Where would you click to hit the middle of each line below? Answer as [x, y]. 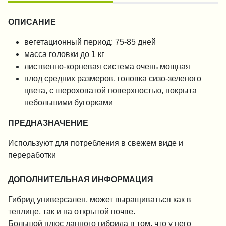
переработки [32, 155]
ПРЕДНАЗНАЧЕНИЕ [48, 123]
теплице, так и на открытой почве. [72, 211]
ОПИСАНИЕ [32, 22]
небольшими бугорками [69, 102]
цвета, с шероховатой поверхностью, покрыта [110, 90]
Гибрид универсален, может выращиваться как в [100, 199]
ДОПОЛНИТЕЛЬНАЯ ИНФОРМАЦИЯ [81, 179]
